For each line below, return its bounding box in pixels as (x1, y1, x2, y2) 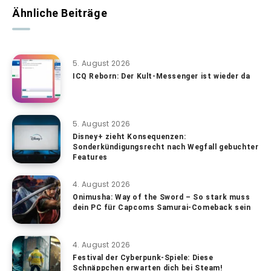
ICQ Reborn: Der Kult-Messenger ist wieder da (73, 71, 250, 80)
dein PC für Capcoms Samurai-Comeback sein (73, 203, 251, 212)
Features (73, 152, 108, 162)
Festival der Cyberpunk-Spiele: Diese (73, 253, 214, 262)
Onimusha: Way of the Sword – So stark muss (73, 192, 250, 201)
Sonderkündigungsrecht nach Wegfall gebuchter (73, 142, 259, 151)
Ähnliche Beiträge (12, 6, 108, 19)
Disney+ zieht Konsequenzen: (73, 132, 186, 141)
